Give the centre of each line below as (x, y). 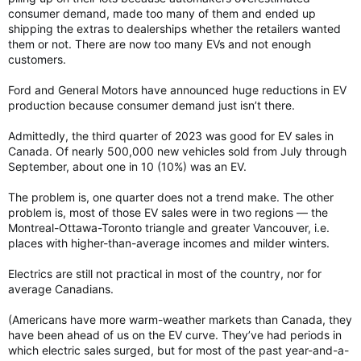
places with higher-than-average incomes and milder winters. (169, 243)
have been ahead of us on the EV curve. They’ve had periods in (175, 334)
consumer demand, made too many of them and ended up (162, 13)
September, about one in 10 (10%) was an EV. (127, 166)
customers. (37, 59)
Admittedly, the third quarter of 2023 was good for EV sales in (171, 135)
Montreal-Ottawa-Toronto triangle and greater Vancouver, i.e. (169, 227)
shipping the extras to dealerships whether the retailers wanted (174, 28)
